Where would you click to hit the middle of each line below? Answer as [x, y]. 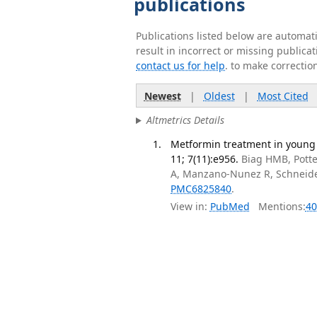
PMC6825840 [201, 188]
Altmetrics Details [185, 120]
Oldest [219, 96]
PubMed [230, 207]
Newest [162, 96]
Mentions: [277, 207]
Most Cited [283, 96]
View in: [189, 207]
